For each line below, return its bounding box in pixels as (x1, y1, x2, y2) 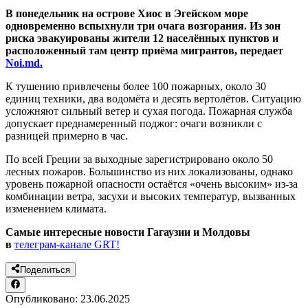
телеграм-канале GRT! (14, 239, 120, 251)
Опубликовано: (5, 292, 80, 305)
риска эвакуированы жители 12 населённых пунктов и (5, 32, 278, 45)
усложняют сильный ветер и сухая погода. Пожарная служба (5, 105, 292, 118)
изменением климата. (5, 203, 107, 215)
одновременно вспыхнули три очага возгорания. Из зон (5, 20, 280, 32)
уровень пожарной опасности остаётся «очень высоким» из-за (5, 178, 298, 190)
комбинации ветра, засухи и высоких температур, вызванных (5, 190, 296, 203)
